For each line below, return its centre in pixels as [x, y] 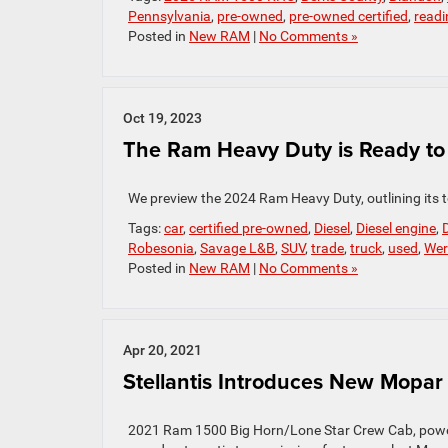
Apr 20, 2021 [162, 350]
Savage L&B [237, 248]
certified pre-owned [248, 228]
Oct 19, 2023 [162, 118]
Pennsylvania [169, 16]
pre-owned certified [348, 16]
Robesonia [161, 248]
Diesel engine [396, 228]
